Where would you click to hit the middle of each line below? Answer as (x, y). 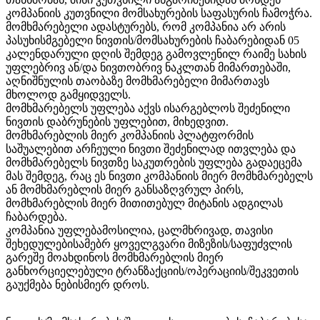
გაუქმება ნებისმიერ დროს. (77, 285)
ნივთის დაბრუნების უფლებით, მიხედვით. (117, 122)
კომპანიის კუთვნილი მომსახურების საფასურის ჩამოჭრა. (159, 14)
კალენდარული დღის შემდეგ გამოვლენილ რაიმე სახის (156, 54)
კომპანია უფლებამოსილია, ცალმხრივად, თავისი (139, 231)
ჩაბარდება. (36, 217)
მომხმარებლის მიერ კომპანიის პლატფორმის (130, 136)
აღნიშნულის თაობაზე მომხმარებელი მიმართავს (137, 81)
